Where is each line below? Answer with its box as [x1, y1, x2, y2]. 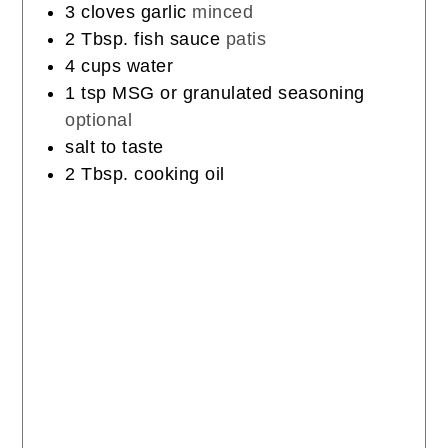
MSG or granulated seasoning [112, 83, 365, 104]
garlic [140, 2, 187, 23]
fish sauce [134, 29, 221, 50]
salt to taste [65, 137, 164, 158]
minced [192, 2, 254, 23]
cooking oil [134, 164, 225, 185]
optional [65, 110, 133, 131]
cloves [81, 2, 136, 23]
